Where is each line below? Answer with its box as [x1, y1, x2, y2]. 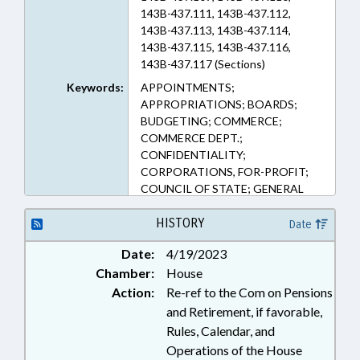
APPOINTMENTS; [140, 80, 235, 94]
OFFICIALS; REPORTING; [140, 266, 273, 280]
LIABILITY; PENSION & [140, 333, 260, 347]
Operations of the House [166, 342, 302, 358]
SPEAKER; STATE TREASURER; [140, 317, 302, 330]
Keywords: [66, 80, 124, 94]
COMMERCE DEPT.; [140, 131, 243, 145]
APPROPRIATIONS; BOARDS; [140, 97, 297, 111]
